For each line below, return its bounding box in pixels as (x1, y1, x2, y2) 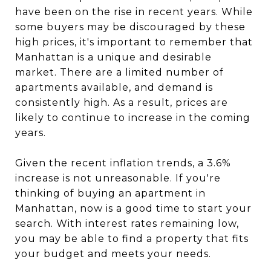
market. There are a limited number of (15, 67, 224, 78)
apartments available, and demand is (15, 82, 213, 93)
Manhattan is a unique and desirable (15, 51, 212, 63)
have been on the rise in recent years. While (15, 6, 253, 18)
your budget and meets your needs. (15, 248, 211, 260)
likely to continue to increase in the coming (15, 112, 250, 123)
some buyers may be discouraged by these (15, 21, 246, 33)
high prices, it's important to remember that (15, 36, 253, 48)
